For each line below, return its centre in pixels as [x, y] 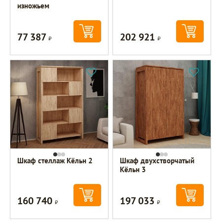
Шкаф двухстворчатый [157, 160]
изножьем [34, 6]
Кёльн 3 [133, 169]
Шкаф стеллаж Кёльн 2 [55, 160]
